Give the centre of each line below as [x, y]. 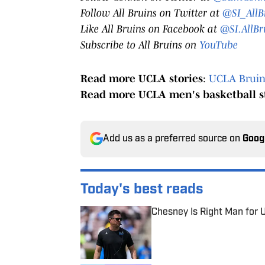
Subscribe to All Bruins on [140, 45]
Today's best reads [142, 190]
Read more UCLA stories [142, 78]
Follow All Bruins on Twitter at [151, 13]
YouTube [219, 45]
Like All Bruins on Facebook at [150, 29]
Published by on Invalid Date [205, 223]
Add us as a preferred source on [173, 139]
